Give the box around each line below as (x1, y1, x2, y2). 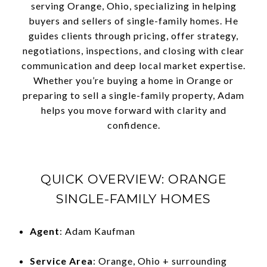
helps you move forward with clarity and (41, 104, 226, 116)
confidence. (107, 119, 160, 131)
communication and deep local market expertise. (21, 60, 246, 71)
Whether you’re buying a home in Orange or (33, 74, 234, 86)
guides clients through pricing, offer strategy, (29, 30, 238, 41)
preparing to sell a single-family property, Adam (23, 89, 244, 101)
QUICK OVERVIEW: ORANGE (41, 172, 226, 187)
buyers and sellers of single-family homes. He (29, 15, 238, 26)
